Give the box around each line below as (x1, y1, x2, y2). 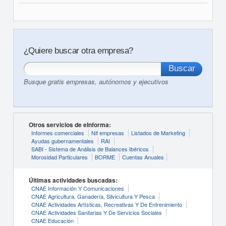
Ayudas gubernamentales (31, 137, 94, 145)
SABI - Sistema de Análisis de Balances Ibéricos (31, 145, 149, 153)
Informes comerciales (31, 129, 84, 137)
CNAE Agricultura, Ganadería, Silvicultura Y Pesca (31, 192, 155, 200)
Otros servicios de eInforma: (28, 120, 111, 129)
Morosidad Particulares (31, 153, 88, 161)
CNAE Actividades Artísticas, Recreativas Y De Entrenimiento (31, 200, 182, 208)
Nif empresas (91, 129, 124, 137)
